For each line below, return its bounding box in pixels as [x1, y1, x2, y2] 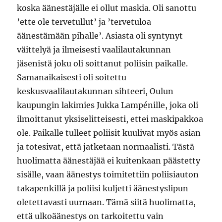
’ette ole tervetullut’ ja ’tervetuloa [17, 16, 152, 27]
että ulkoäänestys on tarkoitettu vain [17, 211, 164, 221]
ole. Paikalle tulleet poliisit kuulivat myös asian [17, 127, 201, 138]
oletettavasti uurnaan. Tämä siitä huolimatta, [17, 197, 196, 207]
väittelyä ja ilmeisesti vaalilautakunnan [17, 44, 171, 55]
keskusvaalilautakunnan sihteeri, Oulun [17, 86, 174, 96]
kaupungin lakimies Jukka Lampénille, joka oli [17, 100, 199, 110]
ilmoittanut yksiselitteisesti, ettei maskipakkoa [17, 113, 204, 124]
